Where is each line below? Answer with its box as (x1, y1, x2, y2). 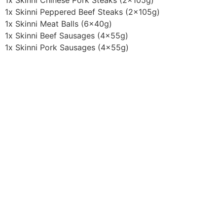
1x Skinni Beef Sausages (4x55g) (5, 31, 128, 41)
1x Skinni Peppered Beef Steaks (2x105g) (5, 7, 160, 17)
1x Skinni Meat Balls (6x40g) (5, 19, 112, 29)
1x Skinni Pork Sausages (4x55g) (5, 42, 129, 53)
